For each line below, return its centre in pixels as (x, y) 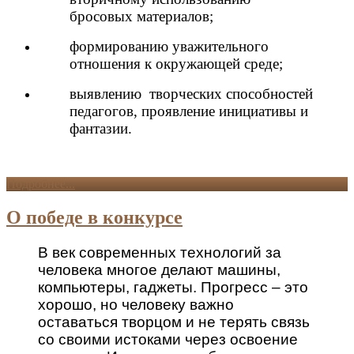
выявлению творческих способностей (191, 93)
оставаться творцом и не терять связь (174, 322)
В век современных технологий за (160, 252)
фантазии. (101, 128)
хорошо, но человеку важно (136, 304)
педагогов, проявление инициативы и (189, 111)
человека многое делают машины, (159, 269)
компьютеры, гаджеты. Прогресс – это (173, 287)
